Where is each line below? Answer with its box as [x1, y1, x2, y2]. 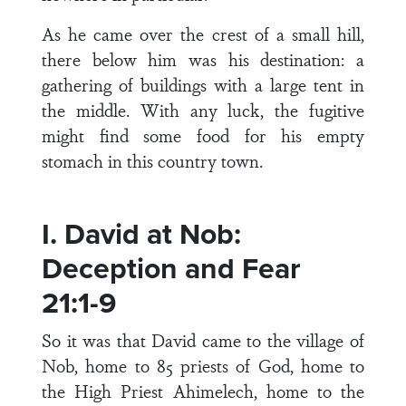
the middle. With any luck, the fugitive [42, 97, 364, 122]
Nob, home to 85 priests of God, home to [42, 353, 364, 378]
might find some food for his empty [42, 122, 364, 148]
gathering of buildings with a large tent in [42, 72, 364, 97]
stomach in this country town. [42, 148, 263, 173]
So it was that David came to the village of [42, 327, 364, 353]
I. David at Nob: [42, 212, 241, 256]
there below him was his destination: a [42, 46, 364, 72]
